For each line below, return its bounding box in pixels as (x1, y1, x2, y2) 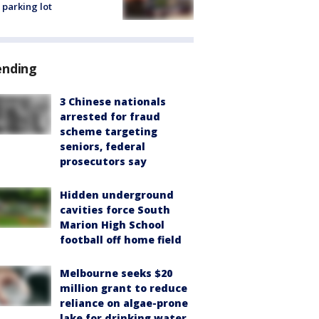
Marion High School (60, 218, 164, 232)
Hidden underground (60, 188, 174, 202)
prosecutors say (60, 155, 147, 169)
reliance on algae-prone (60, 296, 188, 310)
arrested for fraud (60, 110, 160, 124)
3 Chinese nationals (60, 95, 166, 109)
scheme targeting (60, 125, 157, 139)
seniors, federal (60, 140, 145, 154)
